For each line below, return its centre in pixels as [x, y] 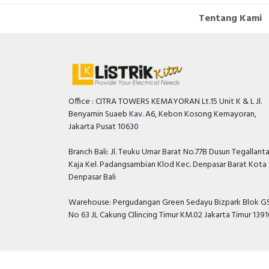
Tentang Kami [230, 19]
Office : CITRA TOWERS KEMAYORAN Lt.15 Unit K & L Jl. [165, 102]
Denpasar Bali [92, 177]
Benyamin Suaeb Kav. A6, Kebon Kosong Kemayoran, [162, 114]
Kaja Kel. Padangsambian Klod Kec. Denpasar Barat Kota [168, 165]
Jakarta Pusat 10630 [104, 127]
